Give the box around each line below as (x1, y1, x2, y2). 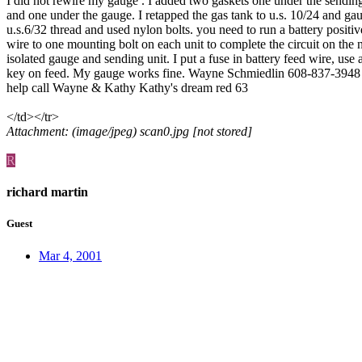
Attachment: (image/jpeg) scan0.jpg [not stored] (6, 124, 252, 138)
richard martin (6, 185, 88, 200)
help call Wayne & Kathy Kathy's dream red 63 (6, 80, 248, 95)
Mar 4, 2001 (39, 248, 102, 263)
